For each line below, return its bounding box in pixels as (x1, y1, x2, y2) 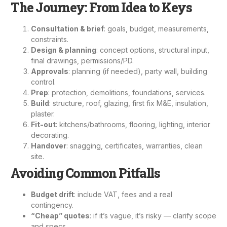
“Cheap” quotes (31, 211, 90, 220)
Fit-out (31, 120, 56, 129)
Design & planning (31, 45, 96, 54)
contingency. (31, 200, 73, 209)
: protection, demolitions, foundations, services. (48, 88, 206, 97)
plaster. (31, 109, 55, 118)
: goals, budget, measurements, (104, 24, 209, 33)
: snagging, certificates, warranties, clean (66, 141, 203, 150)
